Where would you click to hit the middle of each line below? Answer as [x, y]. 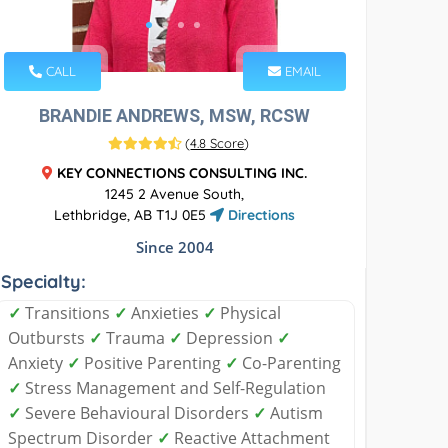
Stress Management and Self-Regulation [174, 387]
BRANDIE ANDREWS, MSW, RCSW [175, 115]
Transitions [68, 312]
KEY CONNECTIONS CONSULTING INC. [182, 172]
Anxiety [38, 362]
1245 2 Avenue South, [175, 193]
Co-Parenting [290, 362]
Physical [249, 312]
